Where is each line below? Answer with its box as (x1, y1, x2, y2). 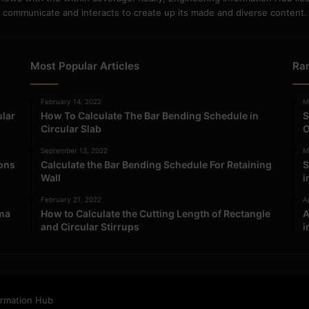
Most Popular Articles (30, 59, 140, 72)
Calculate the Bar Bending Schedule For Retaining (41, 158, 272, 170)
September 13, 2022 (41, 146, 108, 154)
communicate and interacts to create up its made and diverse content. (2, 6, 307, 18)
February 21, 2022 (41, 195, 102, 203)
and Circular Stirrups (41, 220, 140, 232)
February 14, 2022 (41, 97, 102, 106)
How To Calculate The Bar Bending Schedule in (41, 109, 259, 121)
